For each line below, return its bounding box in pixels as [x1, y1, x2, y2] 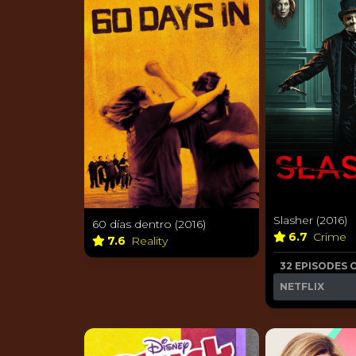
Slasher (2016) [273, 212, 347, 227]
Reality [131, 233, 171, 248]
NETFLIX [280, 280, 324, 292]
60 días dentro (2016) [92, 216, 206, 231]
